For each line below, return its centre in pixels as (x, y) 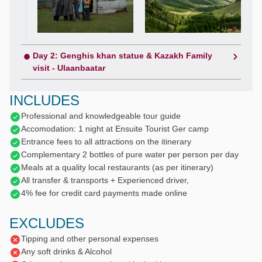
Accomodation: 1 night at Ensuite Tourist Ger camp (115, 129)
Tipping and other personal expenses (90, 239)
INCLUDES (44, 101)
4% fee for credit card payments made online (104, 193)
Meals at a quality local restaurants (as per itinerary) (117, 168)
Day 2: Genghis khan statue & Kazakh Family (123, 56)
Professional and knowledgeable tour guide (101, 116)
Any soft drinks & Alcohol (66, 252)
